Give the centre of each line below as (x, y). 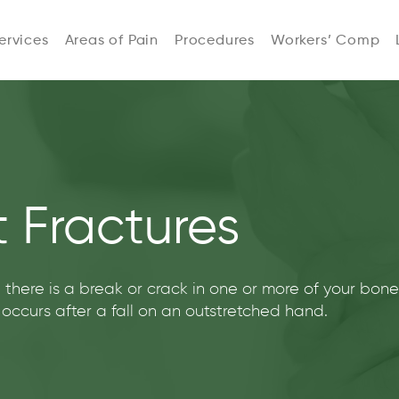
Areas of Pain (111, 41)
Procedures (214, 41)
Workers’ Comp (325, 41)
